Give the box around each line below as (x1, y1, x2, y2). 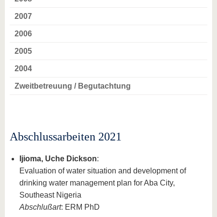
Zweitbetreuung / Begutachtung (15, 82, 131, 90)
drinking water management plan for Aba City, (19, 179, 175, 187)
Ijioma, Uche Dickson (19, 155, 97, 163)
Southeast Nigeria (19, 191, 81, 199)
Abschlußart (19, 203, 61, 211)
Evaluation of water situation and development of (19, 167, 186, 175)
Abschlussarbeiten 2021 (10, 130, 122, 143)
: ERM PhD (61, 203, 102, 211)
